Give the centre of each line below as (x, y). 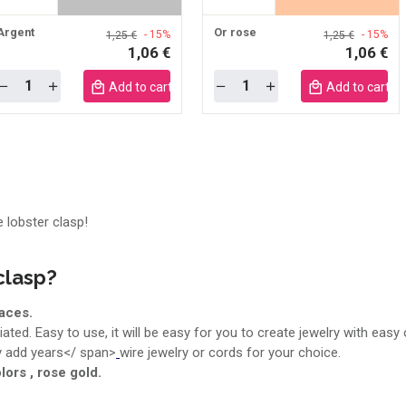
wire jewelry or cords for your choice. (230, 353)
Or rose (235, 32)
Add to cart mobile (161, 87)
